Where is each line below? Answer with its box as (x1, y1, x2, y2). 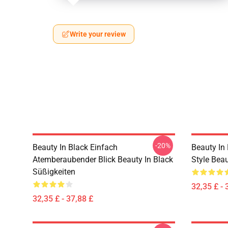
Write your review (70, 30, 126, 38)
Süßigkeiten (33, 167, 75, 177)
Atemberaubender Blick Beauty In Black (33, 155, 173, 164)
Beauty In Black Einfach (33, 142, 118, 152)
